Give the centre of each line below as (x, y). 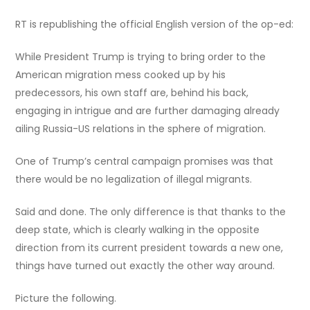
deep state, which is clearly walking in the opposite (138, 230)
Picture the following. (66, 299)
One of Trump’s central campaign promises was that (145, 162)
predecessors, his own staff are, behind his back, (132, 93)
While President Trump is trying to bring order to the (141, 57)
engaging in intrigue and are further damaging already (148, 111)
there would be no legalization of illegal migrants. (134, 180)
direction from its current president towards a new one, (149, 248)
